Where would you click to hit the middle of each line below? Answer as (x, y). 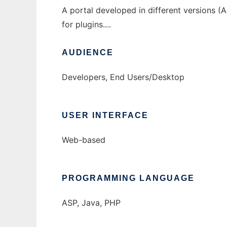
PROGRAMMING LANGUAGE (128, 178)
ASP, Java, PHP (91, 203)
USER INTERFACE (105, 116)
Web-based (84, 140)
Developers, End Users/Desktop (123, 77)
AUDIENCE (88, 53)
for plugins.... (86, 25)
